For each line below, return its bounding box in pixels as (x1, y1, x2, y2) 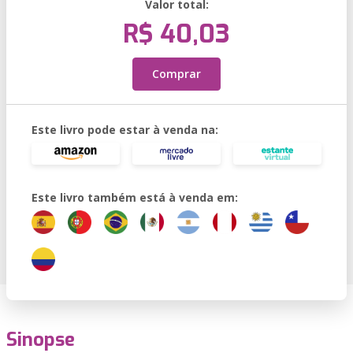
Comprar (152, 66, 201, 81)
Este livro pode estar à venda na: (32, 122, 218, 137)
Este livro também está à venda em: (32, 190, 238, 205)
